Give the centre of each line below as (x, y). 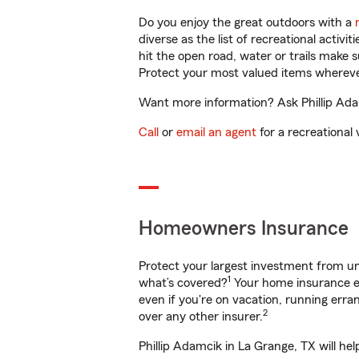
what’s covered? (183, 283)
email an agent (216, 132)
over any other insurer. (201, 317)
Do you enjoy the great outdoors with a (247, 22)
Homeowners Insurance (244, 229)
